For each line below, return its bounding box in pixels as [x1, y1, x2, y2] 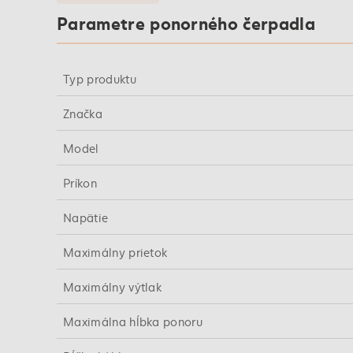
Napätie [63, 209, 109, 226]
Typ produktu [63, 70, 136, 87]
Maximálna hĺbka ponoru [63, 313, 203, 330]
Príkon [63, 174, 97, 191]
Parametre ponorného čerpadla [57, 9, 315, 35]
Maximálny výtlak [63, 278, 162, 295]
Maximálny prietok [63, 243, 168, 261]
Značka [63, 105, 102, 122]
